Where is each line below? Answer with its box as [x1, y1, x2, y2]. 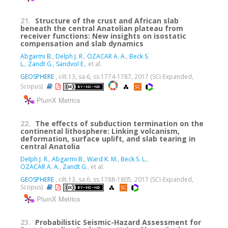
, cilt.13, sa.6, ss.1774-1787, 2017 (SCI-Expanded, [54, 72, 193, 81]
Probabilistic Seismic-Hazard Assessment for [35, 217, 201, 227]
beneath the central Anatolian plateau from [20, 23, 183, 34]
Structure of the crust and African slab [35, 16, 179, 26]
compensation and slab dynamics [20, 39, 144, 49]
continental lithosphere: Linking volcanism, [20, 126, 180, 136]
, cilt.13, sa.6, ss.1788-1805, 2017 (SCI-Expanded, [54, 175, 193, 184]
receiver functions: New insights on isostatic [20, 31, 186, 41]
